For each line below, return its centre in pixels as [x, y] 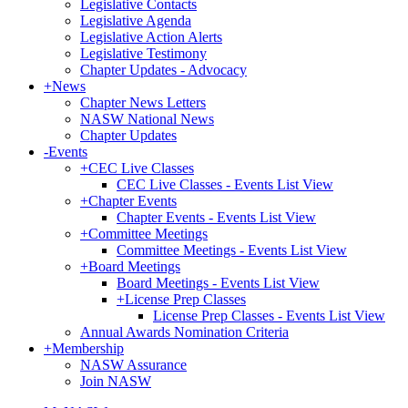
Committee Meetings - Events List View [232, 250]
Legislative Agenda [136, 20]
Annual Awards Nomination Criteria [184, 332]
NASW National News [147, 119]
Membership [88, 348]
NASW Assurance [133, 365]
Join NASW [116, 381]
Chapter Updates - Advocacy [163, 70]
